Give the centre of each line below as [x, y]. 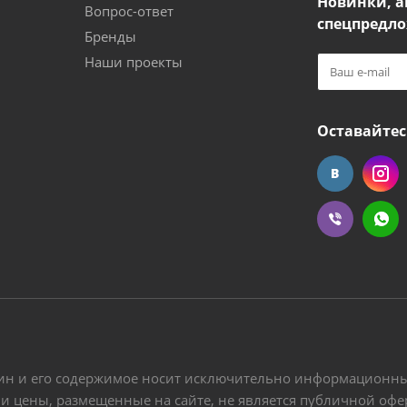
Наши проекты [134, 62]
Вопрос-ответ [129, 11]
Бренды [110, 36]
